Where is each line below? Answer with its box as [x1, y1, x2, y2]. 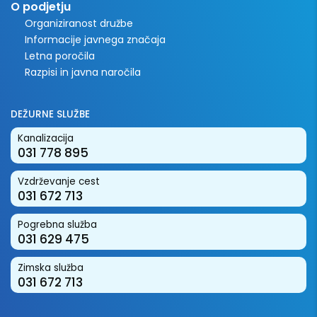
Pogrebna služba [18, 218, 97, 232]
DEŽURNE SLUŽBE [11, 108, 90, 122]
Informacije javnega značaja [25, 33, 166, 47]
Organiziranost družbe [25, 16, 133, 31]
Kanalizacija [18, 132, 74, 146]
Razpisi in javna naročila [25, 65, 141, 80]
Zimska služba [18, 261, 83, 275]
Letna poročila [25, 49, 95, 64]
